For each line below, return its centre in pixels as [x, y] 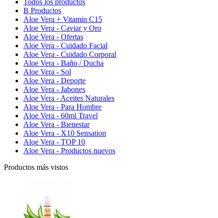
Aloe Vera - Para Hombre [63, 107]
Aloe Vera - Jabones [54, 89]
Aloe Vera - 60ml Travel [61, 115]
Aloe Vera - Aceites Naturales [69, 98]
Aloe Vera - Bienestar [56, 124]
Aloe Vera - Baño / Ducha [64, 63]
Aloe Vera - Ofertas [53, 36]
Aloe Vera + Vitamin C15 [63, 19]
